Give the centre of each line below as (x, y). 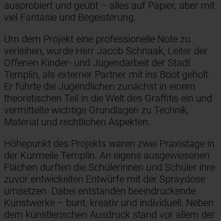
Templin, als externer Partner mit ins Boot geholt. (107, 74)
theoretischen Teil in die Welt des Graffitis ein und (108, 98)
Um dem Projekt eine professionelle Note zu (97, 39)
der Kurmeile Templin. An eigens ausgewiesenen (107, 155)
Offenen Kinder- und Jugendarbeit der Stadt (97, 62)
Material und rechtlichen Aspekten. (77, 122)
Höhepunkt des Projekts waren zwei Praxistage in (109, 143)
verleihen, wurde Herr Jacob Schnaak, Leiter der (106, 51)
